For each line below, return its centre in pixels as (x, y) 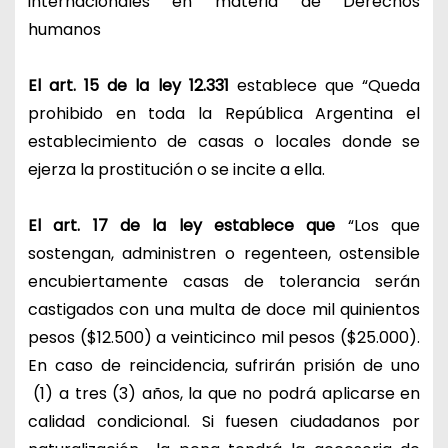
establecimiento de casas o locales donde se (224, 141)
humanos (66, 29)
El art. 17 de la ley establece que (181, 225)
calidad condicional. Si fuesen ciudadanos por (224, 421)
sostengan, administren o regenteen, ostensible (224, 253)
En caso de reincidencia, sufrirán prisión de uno (224, 365)
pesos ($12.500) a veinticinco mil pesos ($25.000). (224, 337)
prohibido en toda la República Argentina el (224, 113)
